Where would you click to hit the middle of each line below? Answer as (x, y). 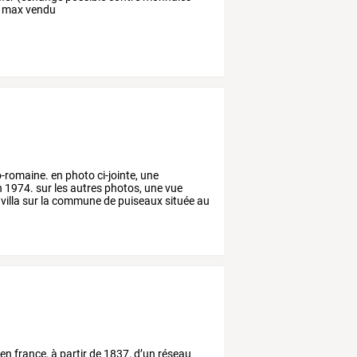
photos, (122, 188)
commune (76, 201)
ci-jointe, (117, 176)
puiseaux (139, 201)
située (179, 201)
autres (85, 188)
